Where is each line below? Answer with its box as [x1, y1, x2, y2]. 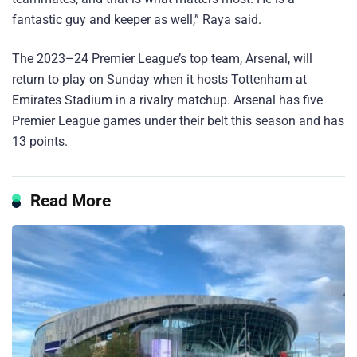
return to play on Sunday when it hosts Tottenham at [12, 71, 307, 87]
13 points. [12, 133, 68, 149]
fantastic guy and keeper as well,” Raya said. [12, 11, 261, 27]
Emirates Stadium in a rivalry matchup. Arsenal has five [12, 92, 323, 108]
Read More [30, 190, 111, 210]
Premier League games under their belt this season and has [12, 112, 344, 128]
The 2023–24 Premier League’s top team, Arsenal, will [12, 50, 312, 66]
